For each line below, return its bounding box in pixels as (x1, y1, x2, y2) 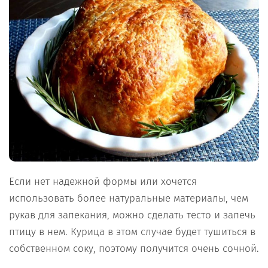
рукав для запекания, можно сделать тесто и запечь (9, 209, 255, 222)
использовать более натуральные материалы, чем (9, 192, 248, 205)
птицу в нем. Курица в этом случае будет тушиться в (9, 226, 255, 239)
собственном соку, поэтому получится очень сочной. (9, 242, 259, 255)
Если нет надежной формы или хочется (9, 175, 197, 188)
